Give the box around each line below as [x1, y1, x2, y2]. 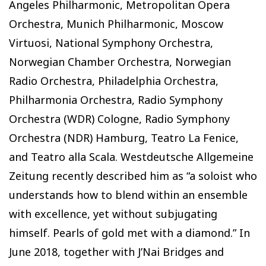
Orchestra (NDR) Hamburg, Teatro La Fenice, [9, 131, 239, 145]
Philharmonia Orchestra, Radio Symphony [9, 93, 223, 107]
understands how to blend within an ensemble [9, 188, 248, 202]
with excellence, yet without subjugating [9, 207, 217, 221]
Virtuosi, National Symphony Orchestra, [9, 36, 213, 50]
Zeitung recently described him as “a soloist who [9, 169, 257, 183]
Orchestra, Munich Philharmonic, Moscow [9, 17, 223, 31]
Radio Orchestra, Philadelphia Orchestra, [9, 74, 218, 88]
